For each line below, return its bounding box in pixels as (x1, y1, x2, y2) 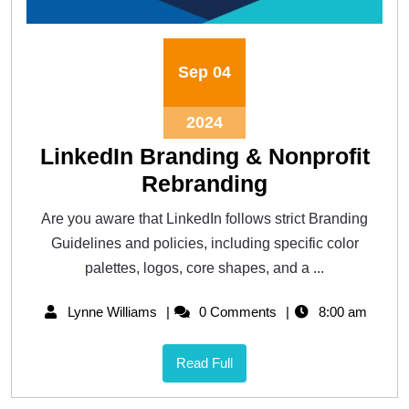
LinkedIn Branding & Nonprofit (39, 142, 370, 169)
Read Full (176, 354, 233, 371)
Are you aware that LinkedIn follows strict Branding (41, 210, 368, 226)
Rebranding (142, 170, 267, 196)
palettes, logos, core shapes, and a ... (85, 259, 324, 276)
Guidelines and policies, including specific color (50, 235, 359, 251)
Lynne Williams (64, 303, 158, 320)
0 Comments (194, 303, 277, 320)
